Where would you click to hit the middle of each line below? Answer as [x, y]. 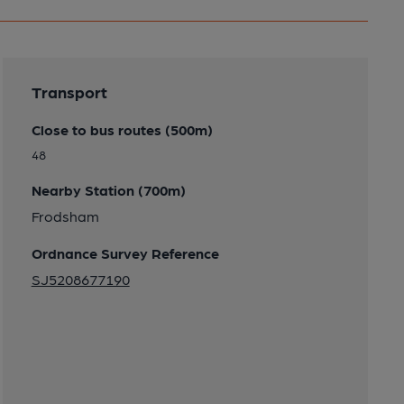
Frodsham [65, 216]
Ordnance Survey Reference [125, 253]
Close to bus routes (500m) [122, 130]
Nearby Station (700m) [108, 190]
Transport [69, 92]
